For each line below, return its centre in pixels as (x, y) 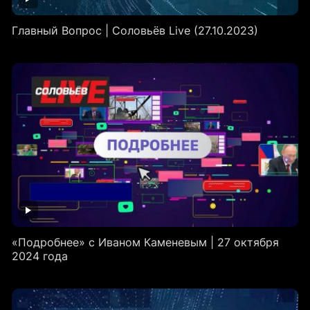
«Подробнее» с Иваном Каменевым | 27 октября (145, 242)
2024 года (39, 256)
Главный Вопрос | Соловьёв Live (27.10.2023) (135, 30)
